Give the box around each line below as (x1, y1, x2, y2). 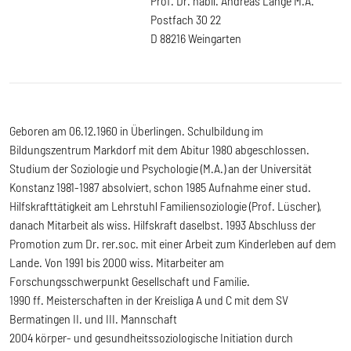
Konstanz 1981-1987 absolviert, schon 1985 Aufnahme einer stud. (9, 179, 311, 194)
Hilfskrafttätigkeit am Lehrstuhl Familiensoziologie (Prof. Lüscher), (9, 198, 321, 213)
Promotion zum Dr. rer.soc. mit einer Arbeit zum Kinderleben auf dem (9, 236, 336, 251)
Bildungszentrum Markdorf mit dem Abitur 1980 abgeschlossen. (9, 142, 309, 157)
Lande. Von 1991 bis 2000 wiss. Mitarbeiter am (9, 255, 224, 270)
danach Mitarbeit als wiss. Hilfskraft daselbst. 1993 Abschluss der (9, 217, 316, 232)
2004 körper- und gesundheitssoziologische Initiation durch (9, 330, 293, 345)
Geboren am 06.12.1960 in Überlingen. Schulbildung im (9, 123, 263, 138)
